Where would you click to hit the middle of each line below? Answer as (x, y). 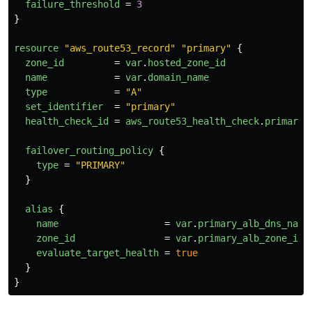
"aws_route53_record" (120, 48)
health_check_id (67, 121)
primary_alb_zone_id (251, 238)
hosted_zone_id (187, 62)
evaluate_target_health (97, 252)
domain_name (178, 77)
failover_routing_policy (89, 150)
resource (36, 48)
